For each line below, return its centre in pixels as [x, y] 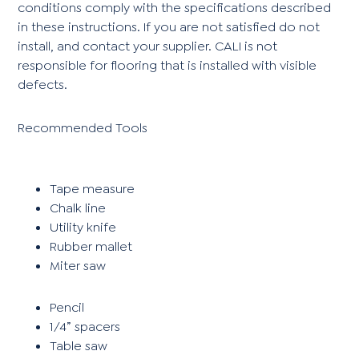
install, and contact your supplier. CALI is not [148, 46]
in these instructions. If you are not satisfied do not [169, 26]
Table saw [79, 345]
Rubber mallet [91, 246]
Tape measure [93, 188]
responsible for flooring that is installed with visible [167, 65]
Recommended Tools [83, 127]
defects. [43, 84]
